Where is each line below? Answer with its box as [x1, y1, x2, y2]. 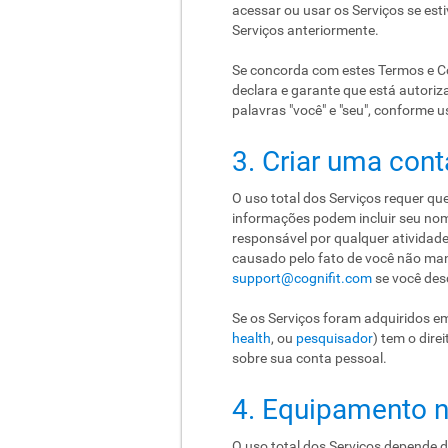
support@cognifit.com [232, 270, 372, 286]
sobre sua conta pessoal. [232, 350, 387, 366]
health [232, 330, 271, 346]
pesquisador [296, 330, 373, 346]
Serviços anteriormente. [232, 22, 379, 38]
